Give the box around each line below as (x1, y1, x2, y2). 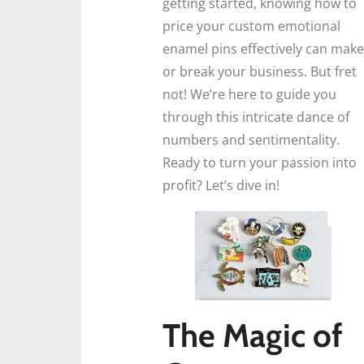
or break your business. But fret (162, 63, 357, 80)
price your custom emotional (162, 17, 340, 35)
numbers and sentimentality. (162, 131, 340, 149)
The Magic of (162, 315, 343, 355)
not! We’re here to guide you (162, 85, 336, 103)
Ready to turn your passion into (162, 154, 357, 171)
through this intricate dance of (162, 108, 349, 126)
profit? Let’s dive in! (162, 176, 279, 194)
